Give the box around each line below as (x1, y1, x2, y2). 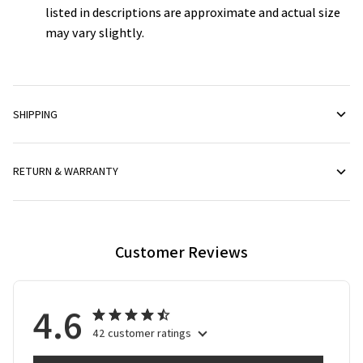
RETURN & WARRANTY (13, 164, 118, 179)
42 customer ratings (92, 322, 191, 338)
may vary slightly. (45, 23, 144, 41)
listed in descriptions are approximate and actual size (45, 3, 340, 21)
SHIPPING (13, 106, 58, 122)
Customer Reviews (115, 241, 248, 263)
